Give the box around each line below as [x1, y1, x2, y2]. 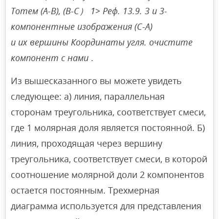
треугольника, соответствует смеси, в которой [11, 153, 208, 165]
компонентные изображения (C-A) [11, 20, 153, 32]
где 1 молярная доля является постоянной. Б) [11, 121, 205, 133]
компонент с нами [11, 51, 91, 64]
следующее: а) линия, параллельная [11, 90, 165, 102]
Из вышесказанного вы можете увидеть [11, 74, 182, 87]
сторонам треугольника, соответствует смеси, [11, 106, 206, 118]
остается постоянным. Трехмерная [11, 184, 160, 196]
